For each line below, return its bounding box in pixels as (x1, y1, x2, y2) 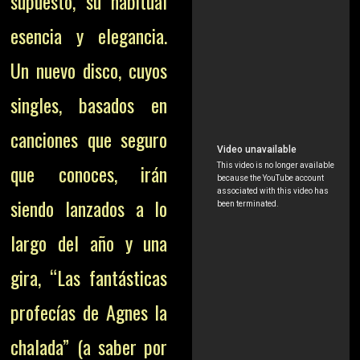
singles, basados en (10, 90, 168, 120)
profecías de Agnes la (10, 297, 168, 327)
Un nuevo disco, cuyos (10, 55, 168, 85)
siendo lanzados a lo (10, 194, 168, 223)
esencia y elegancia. (10, 21, 168, 51)
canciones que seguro (10, 125, 168, 154)
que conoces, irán (10, 159, 168, 189)
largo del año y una (10, 228, 168, 258)
